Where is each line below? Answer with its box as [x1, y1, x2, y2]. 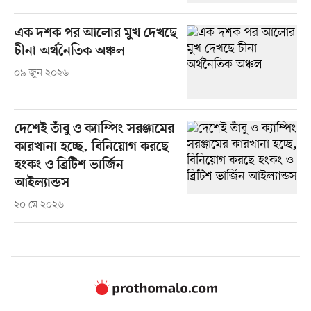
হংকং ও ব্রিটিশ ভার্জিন [14, 157, 124, 174]
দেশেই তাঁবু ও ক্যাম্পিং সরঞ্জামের [14, 121, 174, 137]
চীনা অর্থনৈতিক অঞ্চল [14, 43, 125, 60]
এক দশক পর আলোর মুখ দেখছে [14, 25, 177, 42]
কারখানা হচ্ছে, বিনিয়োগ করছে [14, 139, 169, 155]
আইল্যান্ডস [14, 175, 69, 192]
